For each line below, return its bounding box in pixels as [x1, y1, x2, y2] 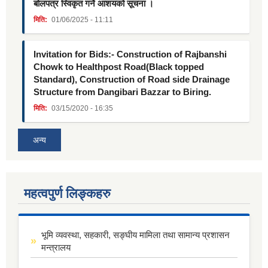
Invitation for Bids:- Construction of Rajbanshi [33, 49, 227, 60]
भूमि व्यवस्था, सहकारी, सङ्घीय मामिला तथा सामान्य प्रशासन [41, 230, 230, 240]
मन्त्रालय [41, 242, 71, 253]
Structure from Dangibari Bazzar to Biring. [33, 87, 211, 98]
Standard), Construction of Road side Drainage [33, 74, 230, 85]
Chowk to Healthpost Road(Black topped [33, 62, 204, 72]
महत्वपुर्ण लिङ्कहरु [24, 186, 111, 202]
